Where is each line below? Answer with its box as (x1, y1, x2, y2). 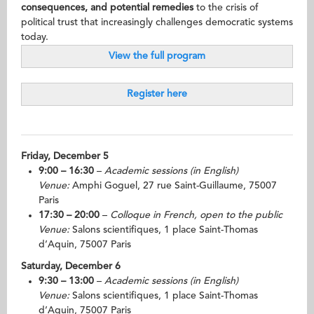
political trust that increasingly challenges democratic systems (21, 18, 293, 27)
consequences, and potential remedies (21, 3, 193, 13)
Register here (127, 89, 187, 99)
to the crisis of (193, 3, 259, 13)
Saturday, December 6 (21, 261, 121, 271)
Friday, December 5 (21, 151, 109, 161)
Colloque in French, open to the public (110, 210, 282, 220)
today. (21, 32, 48, 42)
